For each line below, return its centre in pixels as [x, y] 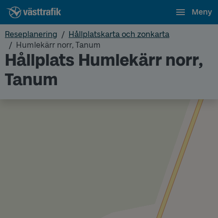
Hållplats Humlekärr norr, [104, 60]
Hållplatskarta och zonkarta [119, 34]
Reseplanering [31, 34]
